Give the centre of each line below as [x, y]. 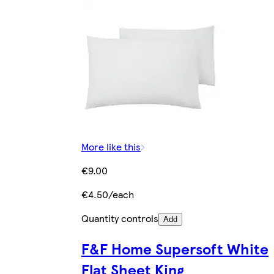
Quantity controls [120, 218]
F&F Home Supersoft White [175, 248]
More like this [111, 147]
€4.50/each [108, 194]
